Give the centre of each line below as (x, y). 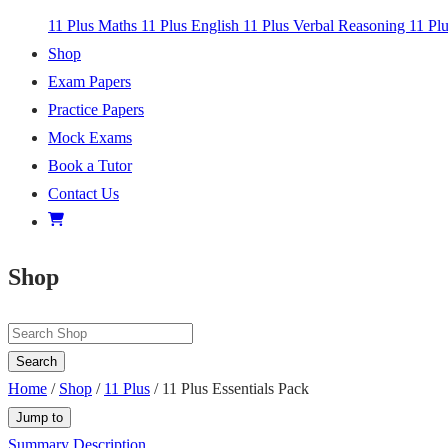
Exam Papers (89, 82)
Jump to (39, 418)
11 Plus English (192, 26)
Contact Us (83, 194)
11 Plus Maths (94, 26)
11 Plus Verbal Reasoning (326, 26)
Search (36, 362)
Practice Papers (96, 110)
